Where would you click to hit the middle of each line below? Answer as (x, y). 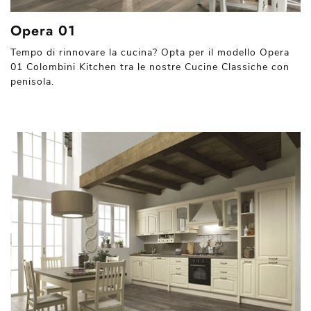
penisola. (32, 81)
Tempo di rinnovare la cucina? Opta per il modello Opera (150, 52)
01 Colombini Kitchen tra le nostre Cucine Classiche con (150, 67)
